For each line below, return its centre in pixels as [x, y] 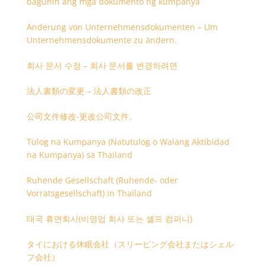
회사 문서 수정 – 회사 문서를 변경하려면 [102, 65]
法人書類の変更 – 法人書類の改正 [89, 91]
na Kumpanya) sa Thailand [79, 155]
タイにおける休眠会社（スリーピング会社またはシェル [130, 244]
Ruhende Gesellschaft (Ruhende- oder [102, 180]
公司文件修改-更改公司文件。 [82, 116]
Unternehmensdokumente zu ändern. [101, 40]
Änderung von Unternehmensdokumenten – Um [122, 27]
